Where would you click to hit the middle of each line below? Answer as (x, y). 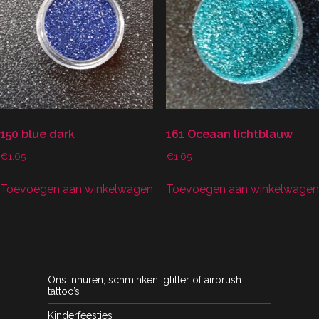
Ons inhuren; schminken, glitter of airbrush (145, 279)
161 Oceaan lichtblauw (229, 135)
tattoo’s (64, 291)
